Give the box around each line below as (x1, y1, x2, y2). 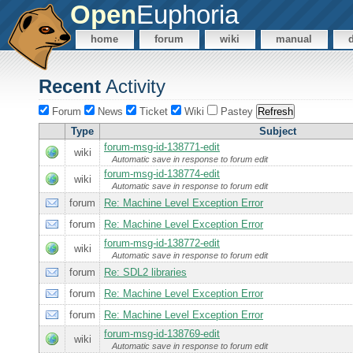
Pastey (217, 106, 256, 118)
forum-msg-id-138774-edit (104, 168, 220, 180)
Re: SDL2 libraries (104, 266, 187, 279)
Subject (259, 125, 296, 138)
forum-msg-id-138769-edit (104, 328, 220, 340)
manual (276, 33, 313, 46)
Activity (101, 76, 165, 97)
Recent (39, 76, 101, 97)
